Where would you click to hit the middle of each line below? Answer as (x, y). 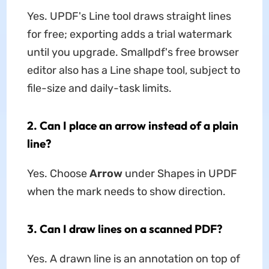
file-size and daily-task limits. (99, 89)
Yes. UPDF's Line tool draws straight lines (129, 17)
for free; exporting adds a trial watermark (129, 35)
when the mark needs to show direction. (126, 192)
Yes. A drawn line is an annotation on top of (133, 259)
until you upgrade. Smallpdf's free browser (133, 53)
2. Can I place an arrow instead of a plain (132, 126)
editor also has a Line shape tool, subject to (133, 71)
